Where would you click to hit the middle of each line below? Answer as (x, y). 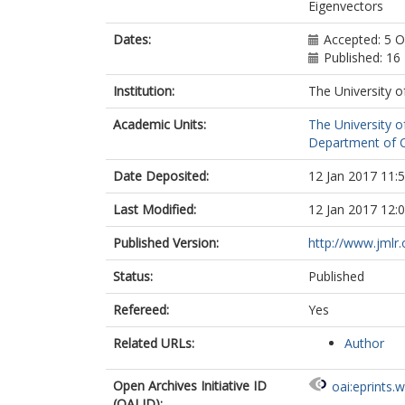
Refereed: (141, 310)
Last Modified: (155, 209)
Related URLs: (154, 343)
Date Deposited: (161, 176)
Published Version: (166, 243)
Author (364, 343)
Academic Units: (160, 124)
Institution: (144, 91)
